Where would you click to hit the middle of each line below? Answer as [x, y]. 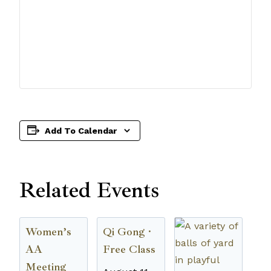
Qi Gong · [127, 231]
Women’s [48, 231]
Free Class [129, 249]
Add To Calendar [81, 131]
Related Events [89, 190]
